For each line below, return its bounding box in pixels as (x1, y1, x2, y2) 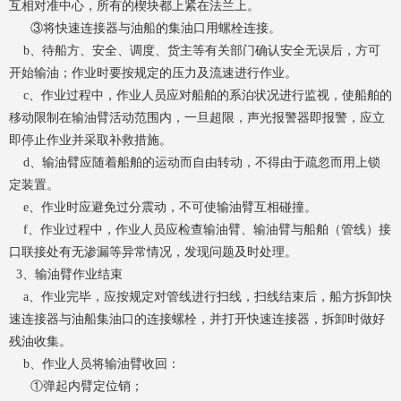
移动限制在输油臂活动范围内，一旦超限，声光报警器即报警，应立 (9, 110, 385, 124)
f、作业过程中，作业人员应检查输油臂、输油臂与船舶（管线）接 (9, 222, 391, 236)
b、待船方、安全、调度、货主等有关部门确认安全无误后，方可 (9, 43, 380, 57)
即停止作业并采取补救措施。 (9, 132, 172, 147)
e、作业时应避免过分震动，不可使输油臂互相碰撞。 (9, 200, 317, 214)
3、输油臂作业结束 (9, 267, 123, 281)
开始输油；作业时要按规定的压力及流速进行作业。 (9, 65, 297, 80)
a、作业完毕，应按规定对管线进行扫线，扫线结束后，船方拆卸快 (9, 289, 392, 303)
